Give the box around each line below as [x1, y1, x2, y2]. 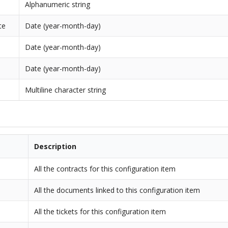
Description [34, 141, 77, 152]
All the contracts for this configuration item [34, 164, 176, 174]
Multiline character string [25, 84, 106, 95]
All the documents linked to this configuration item [34, 185, 201, 195]
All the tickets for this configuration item [34, 207, 166, 217]
